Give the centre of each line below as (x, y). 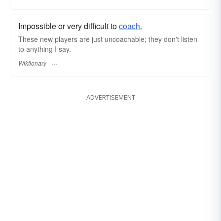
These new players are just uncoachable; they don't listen (108, 39)
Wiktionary (32, 63)
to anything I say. (45, 49)
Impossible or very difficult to (69, 26)
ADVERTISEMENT (110, 97)
